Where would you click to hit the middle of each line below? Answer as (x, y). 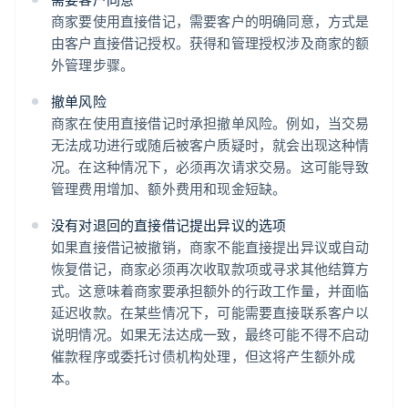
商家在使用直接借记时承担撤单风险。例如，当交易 (210, 123)
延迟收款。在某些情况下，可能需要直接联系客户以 (210, 313)
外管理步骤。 (93, 65)
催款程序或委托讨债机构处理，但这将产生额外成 (204, 357)
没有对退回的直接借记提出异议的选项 (169, 225)
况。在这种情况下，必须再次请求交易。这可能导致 (210, 167)
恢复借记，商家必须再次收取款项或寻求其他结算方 (210, 269)
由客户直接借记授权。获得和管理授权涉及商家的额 (210, 43)
